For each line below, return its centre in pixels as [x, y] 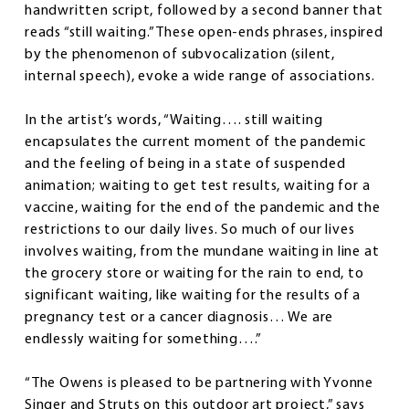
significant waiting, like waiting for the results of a [193, 296]
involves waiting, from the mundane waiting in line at [202, 252]
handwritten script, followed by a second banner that [204, 11]
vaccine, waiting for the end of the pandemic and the [203, 209]
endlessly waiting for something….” [144, 340]
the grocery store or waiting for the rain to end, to [194, 274]
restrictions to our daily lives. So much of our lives [190, 231]
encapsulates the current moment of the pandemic [195, 143]
